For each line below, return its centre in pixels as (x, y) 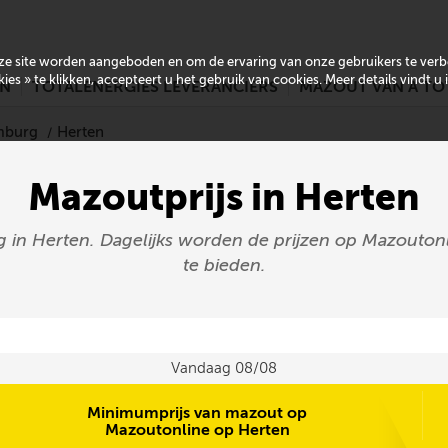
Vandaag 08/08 (224, 368)
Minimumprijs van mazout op (197, 412)
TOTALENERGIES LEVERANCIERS (155, 87)
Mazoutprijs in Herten (224, 197)
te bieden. (224, 265)
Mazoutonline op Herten (197, 429)
